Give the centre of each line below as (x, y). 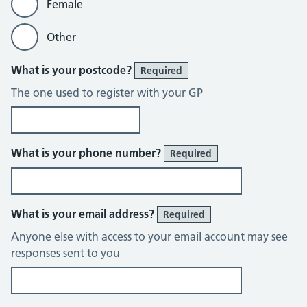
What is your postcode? (73, 70)
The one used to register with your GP (107, 93)
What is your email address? (84, 214)
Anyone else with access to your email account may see (149, 236)
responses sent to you (65, 253)
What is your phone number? (87, 153)
